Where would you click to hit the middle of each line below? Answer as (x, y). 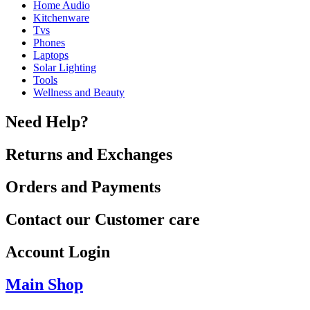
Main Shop (44, 284)
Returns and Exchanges (89, 155)
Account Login (58, 252)
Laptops (51, 55)
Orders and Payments (83, 187)
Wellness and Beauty (79, 93)
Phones (49, 43)
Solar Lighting (65, 68)
